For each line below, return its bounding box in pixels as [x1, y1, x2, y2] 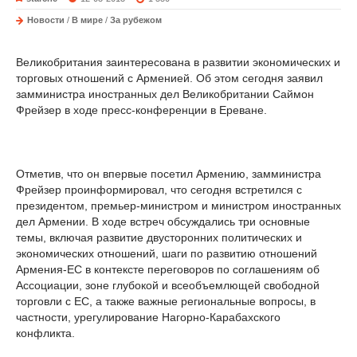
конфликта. [16, 327, 75, 339]
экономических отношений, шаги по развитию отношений [16, 247, 317, 260]
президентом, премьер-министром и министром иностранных [16, 199, 341, 212]
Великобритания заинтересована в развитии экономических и [16, 56, 340, 69]
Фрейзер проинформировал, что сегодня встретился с [16, 183, 302, 196]
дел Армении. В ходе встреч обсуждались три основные [16, 215, 310, 228]
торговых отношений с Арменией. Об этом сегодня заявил [16, 72, 323, 84]
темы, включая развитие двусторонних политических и [16, 231, 302, 244]
